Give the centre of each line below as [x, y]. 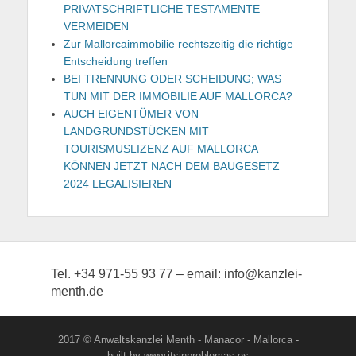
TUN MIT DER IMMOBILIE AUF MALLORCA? [178, 97]
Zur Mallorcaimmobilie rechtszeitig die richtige [178, 44]
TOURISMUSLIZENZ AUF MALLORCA [161, 149]
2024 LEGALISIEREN [118, 184]
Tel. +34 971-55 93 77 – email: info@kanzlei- [176, 274]
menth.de [77, 292]
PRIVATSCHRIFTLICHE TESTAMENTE [162, 9]
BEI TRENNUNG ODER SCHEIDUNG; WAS [172, 79]
